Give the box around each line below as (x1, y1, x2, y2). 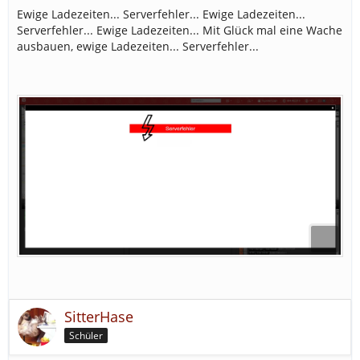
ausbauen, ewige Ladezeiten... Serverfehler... (17, 39, 259, 54)
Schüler (69, 329, 103, 343)
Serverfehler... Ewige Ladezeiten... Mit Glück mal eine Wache (17, 22, 342, 38)
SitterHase (64, 307, 133, 327)
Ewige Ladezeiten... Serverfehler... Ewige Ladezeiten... (17, 6, 305, 22)
